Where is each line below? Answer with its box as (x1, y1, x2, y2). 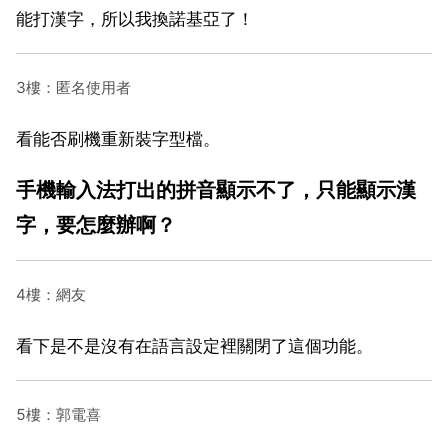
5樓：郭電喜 (16, 404, 101, 424)
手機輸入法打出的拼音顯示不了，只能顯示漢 (16, 176, 416, 202)
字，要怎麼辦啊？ (16, 211, 176, 237)
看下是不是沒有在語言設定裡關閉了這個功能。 (16, 335, 373, 356)
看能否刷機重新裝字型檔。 (16, 128, 220, 149)
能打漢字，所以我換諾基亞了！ (16, 8, 254, 29)
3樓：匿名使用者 (16, 77, 131, 97)
